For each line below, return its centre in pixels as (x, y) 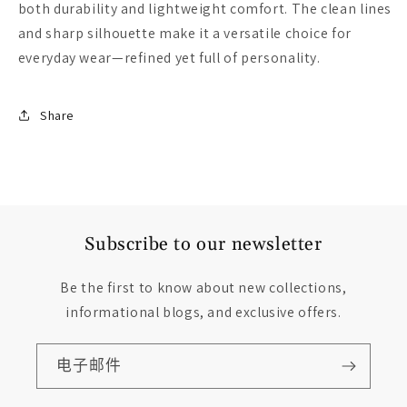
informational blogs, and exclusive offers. (203, 313)
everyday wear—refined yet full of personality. (169, 58)
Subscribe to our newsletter (203, 245)
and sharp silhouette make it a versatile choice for (184, 34)
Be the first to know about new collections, (203, 288)
